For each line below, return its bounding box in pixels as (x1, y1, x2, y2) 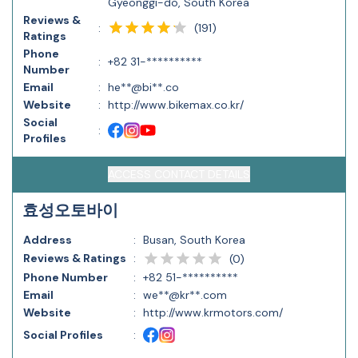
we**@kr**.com (143, 288, 227, 302)
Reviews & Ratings (23, 251, 126, 265)
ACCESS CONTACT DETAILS (108, 167, 250, 181)
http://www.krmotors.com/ (143, 305, 283, 320)
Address (23, 233, 72, 247)
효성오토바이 (22, 200, 118, 221)
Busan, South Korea (143, 233, 245, 247)
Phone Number (23, 270, 108, 284)
